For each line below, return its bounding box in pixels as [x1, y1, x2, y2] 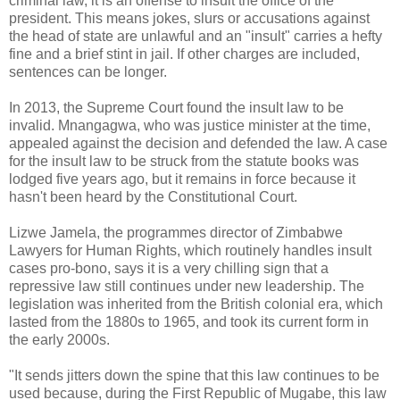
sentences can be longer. [9, 63, 167, 79]
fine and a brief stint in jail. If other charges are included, [9, 46, 360, 62]
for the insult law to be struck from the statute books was [9, 153, 359, 169]
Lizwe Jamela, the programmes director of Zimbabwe [9, 224, 343, 240]
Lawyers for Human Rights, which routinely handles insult [9, 242, 371, 258]
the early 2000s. [9, 331, 110, 347]
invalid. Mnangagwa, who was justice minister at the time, [9, 117, 371, 133]
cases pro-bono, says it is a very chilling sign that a [9, 260, 329, 276]
